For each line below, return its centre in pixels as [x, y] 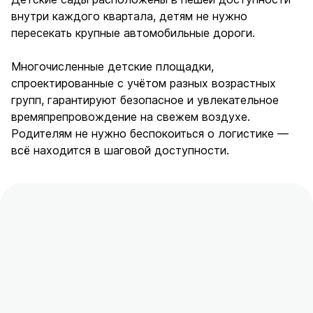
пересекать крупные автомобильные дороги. [133, 32]
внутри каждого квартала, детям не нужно [129, 16]
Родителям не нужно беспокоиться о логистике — [150, 133]
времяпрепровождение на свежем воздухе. [131, 116]
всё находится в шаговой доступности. [120, 150]
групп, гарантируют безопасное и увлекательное [145, 100]
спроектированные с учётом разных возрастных [144, 83]
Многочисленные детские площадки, [112, 66]
